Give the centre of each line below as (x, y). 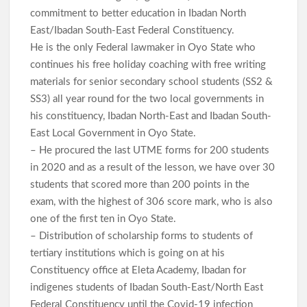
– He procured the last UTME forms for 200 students (150, 150)
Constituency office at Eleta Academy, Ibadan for (138, 270)
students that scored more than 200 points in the (140, 184)
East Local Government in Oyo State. (115, 133)
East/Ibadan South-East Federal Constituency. (134, 30)
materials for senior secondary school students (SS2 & (152, 82)
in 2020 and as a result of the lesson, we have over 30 (153, 167)
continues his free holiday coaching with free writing (148, 64)
